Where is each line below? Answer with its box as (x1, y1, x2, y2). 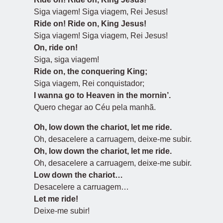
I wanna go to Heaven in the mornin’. (34, 91, 171, 100)
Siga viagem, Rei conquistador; (34, 79, 144, 88)
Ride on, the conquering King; (34, 67, 147, 76)
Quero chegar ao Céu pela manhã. (34, 103, 156, 111)
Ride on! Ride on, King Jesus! (34, 19, 146, 28)
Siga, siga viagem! (34, 55, 99, 64)
